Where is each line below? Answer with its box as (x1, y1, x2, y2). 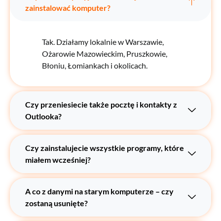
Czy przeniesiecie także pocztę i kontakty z (25, 99, 177, 109)
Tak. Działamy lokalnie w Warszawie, (42, 37, 164, 46)
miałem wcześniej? (25, 154, 91, 164)
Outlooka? (25, 111, 62, 121)
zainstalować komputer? (25, 2, 110, 12)
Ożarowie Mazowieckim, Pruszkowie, (42, 48, 167, 58)
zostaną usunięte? (25, 198, 88, 208)
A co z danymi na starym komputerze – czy (25, 186, 174, 196)
